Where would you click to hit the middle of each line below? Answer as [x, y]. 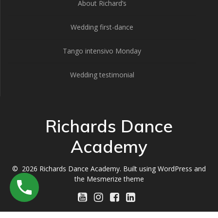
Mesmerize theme [115, 179]
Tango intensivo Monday [102, 51]
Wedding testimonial [102, 75]
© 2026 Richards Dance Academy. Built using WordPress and [109, 169]
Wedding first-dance [102, 27]
